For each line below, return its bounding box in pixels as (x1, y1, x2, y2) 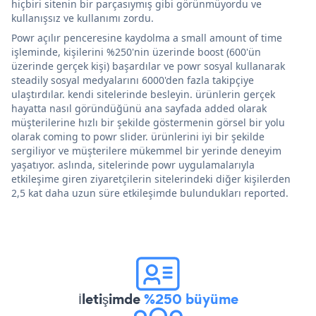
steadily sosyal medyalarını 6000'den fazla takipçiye (11, 73, 254, 87)
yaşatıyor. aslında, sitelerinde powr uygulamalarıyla (11, 157, 255, 171)
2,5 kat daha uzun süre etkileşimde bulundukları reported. (11, 186, 288, 200)
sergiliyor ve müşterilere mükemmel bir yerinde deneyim (11, 143, 281, 157)
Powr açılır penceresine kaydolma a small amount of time (11, 30, 282, 44)
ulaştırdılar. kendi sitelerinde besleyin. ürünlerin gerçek (11, 87, 275, 101)
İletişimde (78, 288, 144, 309)
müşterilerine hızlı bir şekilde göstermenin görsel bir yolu (11, 115, 285, 129)
